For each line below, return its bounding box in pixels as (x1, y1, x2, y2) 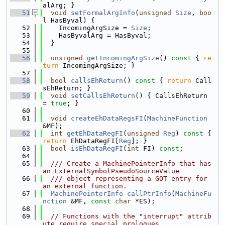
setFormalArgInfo (71, 9, 135, 17)
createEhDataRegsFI (71, 115, 143, 122)
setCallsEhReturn (71, 92, 135, 99)
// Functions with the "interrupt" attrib (51, 212, 211, 220)
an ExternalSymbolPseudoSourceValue (43, 167, 179, 175)
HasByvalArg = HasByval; (43, 32, 151, 39)
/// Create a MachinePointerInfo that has (43, 160, 211, 167)
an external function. (43, 182, 127, 190)
